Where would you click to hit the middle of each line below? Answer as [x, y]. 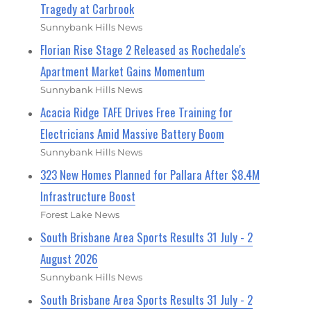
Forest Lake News [80, 215]
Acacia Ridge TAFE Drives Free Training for [137, 112]
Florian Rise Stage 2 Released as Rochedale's [143, 50]
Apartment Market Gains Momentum [123, 72]
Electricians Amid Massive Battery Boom [133, 134]
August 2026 [69, 259]
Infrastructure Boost [88, 196]
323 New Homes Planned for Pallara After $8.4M [150, 175]
